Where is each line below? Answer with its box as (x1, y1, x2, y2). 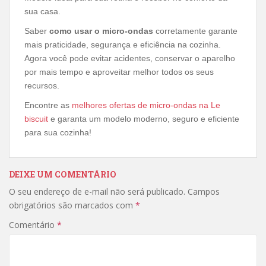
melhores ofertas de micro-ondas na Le (72, 100, 220, 110)
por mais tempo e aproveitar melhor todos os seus (24, 66, 214, 77)
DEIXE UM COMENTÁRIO (9, 168, 116, 180)
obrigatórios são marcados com (9, 199, 135, 211)
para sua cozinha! (24, 127, 91, 137)
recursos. (24, 80, 59, 90)
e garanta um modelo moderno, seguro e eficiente (48, 113, 239, 123)
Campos (188, 185, 220, 197)
